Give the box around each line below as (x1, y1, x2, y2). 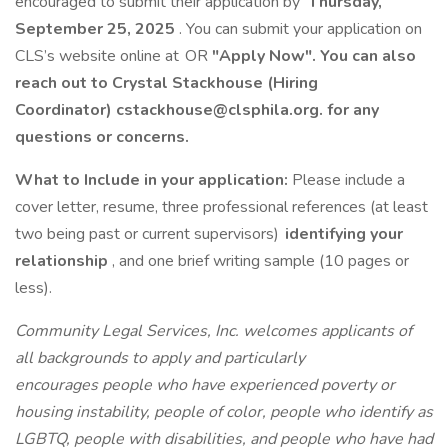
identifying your (281, 223, 403, 245)
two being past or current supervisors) (15, 223, 281, 245)
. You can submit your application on (175, 18, 422, 40)
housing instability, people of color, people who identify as (15, 401, 433, 423)
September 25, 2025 (15, 18, 175, 40)
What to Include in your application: (15, 169, 292, 191)
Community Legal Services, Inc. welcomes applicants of (15, 320, 412, 342)
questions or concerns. (15, 126, 189, 148)
